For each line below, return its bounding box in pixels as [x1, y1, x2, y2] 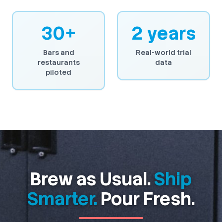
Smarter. [27, 187, 97, 211]
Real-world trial [136, 48, 191, 57]
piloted [46, 67, 71, 77]
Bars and [43, 48, 74, 57]
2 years [131, 21, 196, 45]
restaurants [37, 57, 80, 67]
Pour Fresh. [97, 187, 195, 211]
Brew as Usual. [30, 167, 154, 191]
